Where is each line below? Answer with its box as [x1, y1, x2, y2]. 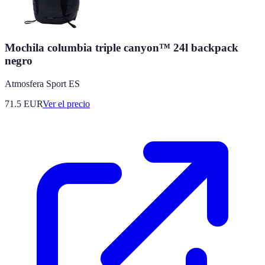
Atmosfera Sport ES [5, 78, 80, 89]
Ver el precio [43, 98, 90, 109]
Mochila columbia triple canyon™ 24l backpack [5, 41, 238, 54]
